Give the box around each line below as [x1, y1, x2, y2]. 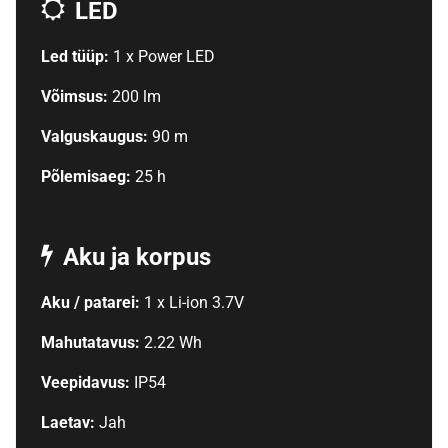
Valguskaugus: [40, 126, 152, 146]
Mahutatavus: [40, 332, 144, 352]
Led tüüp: [40, 46, 113, 66]
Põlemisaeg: [40, 166, 135, 186]
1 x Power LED [112, 46, 215, 66]
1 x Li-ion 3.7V [143, 292, 244, 312]
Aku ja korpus [62, 242, 211, 271]
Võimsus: [40, 86, 112, 106]
